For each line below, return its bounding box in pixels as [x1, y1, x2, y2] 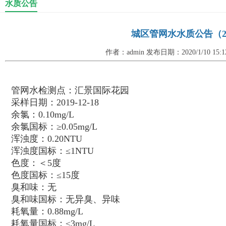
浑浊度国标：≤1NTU [11, 146, 94, 156]
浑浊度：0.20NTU [11, 134, 82, 144]
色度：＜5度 [11, 158, 61, 168]
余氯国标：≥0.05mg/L [11, 122, 97, 132]
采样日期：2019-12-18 [11, 97, 99, 107]
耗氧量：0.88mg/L [11, 206, 83, 216]
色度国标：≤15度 [11, 170, 80, 180]
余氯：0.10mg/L [11, 109, 74, 120]
